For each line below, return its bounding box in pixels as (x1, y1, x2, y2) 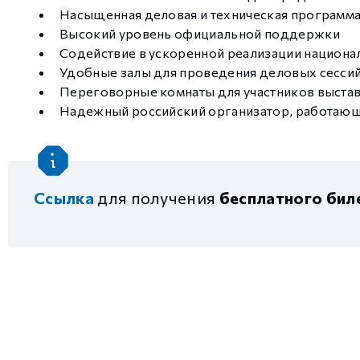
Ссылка (34, 188, 94, 208)
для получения (93, 188, 219, 208)
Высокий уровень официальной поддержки (59, 26, 340, 42)
